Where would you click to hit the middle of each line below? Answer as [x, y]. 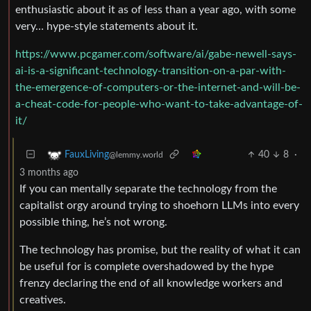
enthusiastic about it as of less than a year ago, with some [155, 10]
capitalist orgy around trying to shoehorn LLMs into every [159, 205]
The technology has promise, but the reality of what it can [160, 250]
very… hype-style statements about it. [107, 26]
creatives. [43, 300]
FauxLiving [87, 155]
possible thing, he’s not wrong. [93, 222]
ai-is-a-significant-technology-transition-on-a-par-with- [151, 71]
